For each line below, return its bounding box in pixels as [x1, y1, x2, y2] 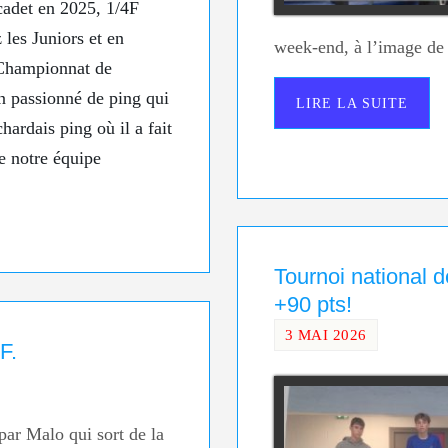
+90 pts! [273, 291, 352, 317]
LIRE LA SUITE [295, 94, 408, 111]
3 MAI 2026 [284, 325, 367, 343]
